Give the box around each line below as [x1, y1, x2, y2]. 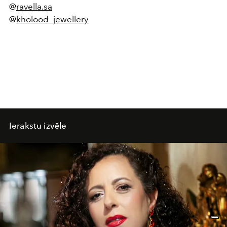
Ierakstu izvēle [9, 121, 67, 131]
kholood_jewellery [16, 14, 88, 25]
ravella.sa [16, 2, 52, 12]
